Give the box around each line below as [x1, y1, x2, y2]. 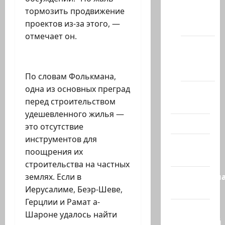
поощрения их [25, 146, 83, 158]
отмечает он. [25, 31, 77, 42]
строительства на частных [25, 159, 130, 170]
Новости [180, 40, 216, 52]
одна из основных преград [25, 83, 130, 95]
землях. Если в [25, 171, 81, 183]
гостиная [170, 183, 209, 195]
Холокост [180, 97, 220, 110]
